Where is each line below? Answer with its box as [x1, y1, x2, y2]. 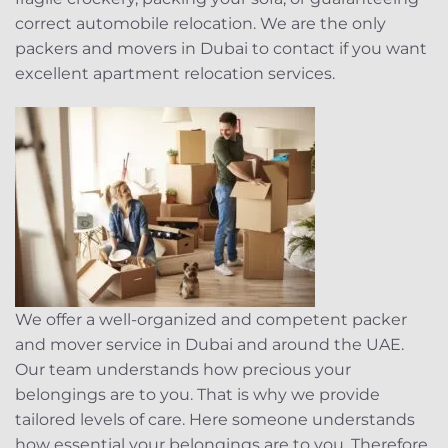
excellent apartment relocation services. [15, 63, 335, 83]
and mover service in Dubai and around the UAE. [15, 334, 404, 354]
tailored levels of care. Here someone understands [15, 409, 415, 429]
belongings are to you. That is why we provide [15, 384, 380, 404]
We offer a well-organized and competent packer [15, 309, 407, 329]
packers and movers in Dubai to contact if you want [15, 38, 427, 58]
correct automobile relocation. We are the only [15, 13, 386, 33]
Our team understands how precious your [15, 359, 351, 379]
